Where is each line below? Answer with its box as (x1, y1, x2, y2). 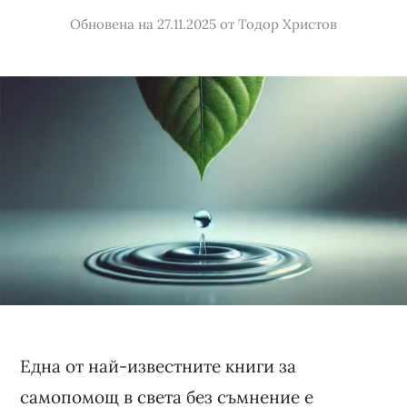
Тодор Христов (238, 15, 337, 33)
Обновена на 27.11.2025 (70, 15, 216, 33)
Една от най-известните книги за (20, 354, 297, 377)
